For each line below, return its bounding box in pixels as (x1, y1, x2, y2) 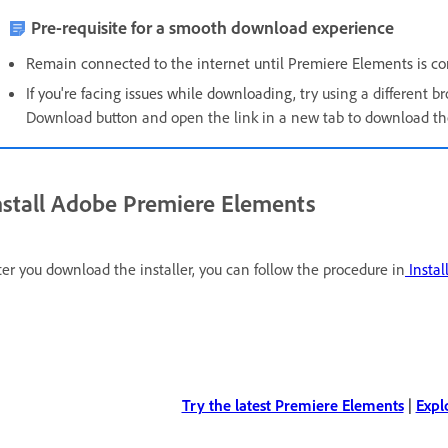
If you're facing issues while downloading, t (26, 82, 305, 103)
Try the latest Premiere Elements (181, 394, 404, 415)
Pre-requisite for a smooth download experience (31, 15, 394, 38)
